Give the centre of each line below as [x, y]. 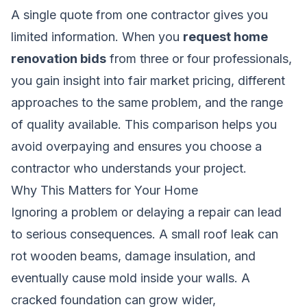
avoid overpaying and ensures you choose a [136, 146]
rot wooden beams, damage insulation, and [133, 256]
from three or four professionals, [199, 58]
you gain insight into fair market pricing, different [148, 80]
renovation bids [59, 58]
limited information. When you [97, 36]
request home [225, 36]
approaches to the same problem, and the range [147, 102]
